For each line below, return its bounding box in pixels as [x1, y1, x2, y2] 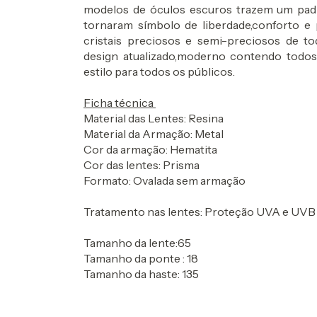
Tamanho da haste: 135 [83, 266, 199, 281]
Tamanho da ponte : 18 [83, 250, 198, 265]
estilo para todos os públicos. [83, 64, 235, 79]
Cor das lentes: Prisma [83, 157, 200, 172]
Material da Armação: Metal [83, 126, 224, 141]
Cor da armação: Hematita [83, 142, 217, 156]
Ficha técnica [83, 95, 156, 110]
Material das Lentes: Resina [83, 110, 224, 125]
